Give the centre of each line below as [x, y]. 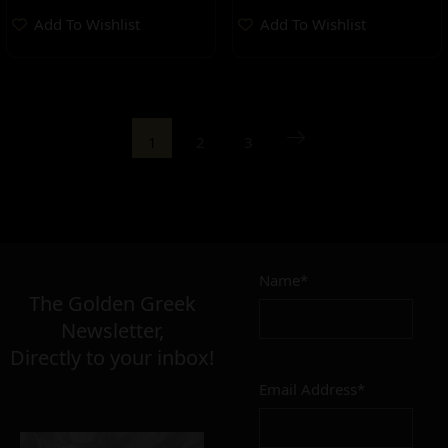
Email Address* [312, 389]
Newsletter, [112, 330]
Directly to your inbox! [112, 357]
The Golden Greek [112, 303]
